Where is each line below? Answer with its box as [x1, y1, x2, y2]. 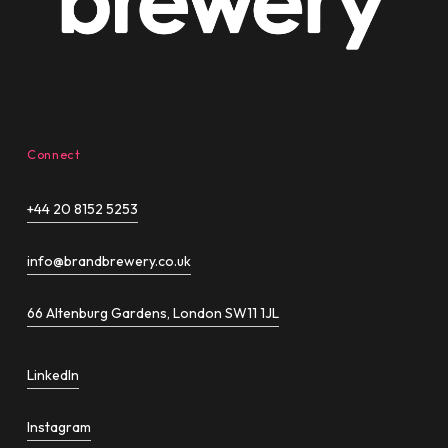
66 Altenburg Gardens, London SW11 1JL [27, 303, 280, 322]
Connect [27, 145, 81, 162]
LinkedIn [27, 365, 80, 384]
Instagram [27, 417, 92, 436]
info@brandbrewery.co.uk [27, 251, 192, 270]
